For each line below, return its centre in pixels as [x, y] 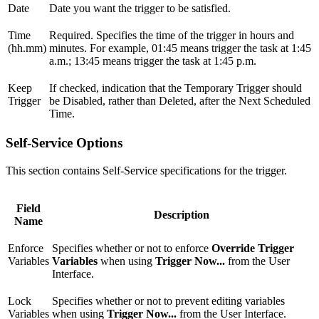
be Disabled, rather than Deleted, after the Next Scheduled [180, 100]
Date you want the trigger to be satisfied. [140, 8]
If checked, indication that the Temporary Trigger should [176, 88]
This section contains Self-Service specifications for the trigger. [146, 171]
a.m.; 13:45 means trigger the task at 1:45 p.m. [153, 61]
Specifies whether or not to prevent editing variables [168, 301]
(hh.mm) [27, 48]
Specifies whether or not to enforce [132, 249]
